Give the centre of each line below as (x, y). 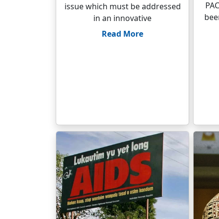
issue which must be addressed (122, 6)
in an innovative (122, 18)
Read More (122, 34)
